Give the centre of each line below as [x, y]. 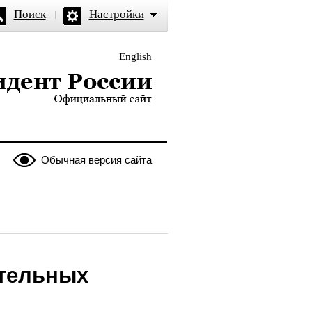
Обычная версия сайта [96, 160]
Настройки [116, 14]
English [135, 56]
